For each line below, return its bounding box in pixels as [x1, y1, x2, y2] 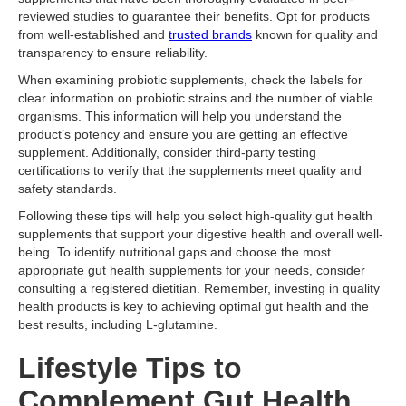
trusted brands [169, 27, 252, 42]
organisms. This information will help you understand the [18, 109, 342, 123]
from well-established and [18, 27, 169, 42]
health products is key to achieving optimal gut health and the [18, 299, 369, 314]
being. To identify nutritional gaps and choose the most [18, 245, 331, 259]
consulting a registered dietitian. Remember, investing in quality [18, 281, 380, 295]
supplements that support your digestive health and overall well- [18, 227, 383, 241]
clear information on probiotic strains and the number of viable [18, 91, 373, 105]
